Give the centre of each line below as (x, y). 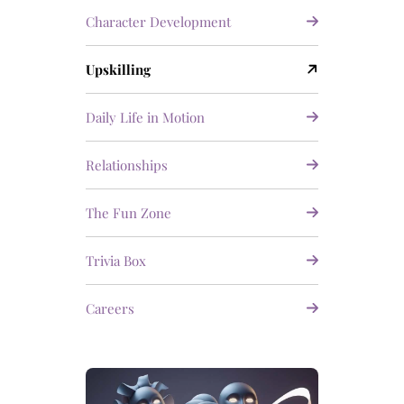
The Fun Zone (128, 213)
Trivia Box (115, 261)
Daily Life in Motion (145, 118)
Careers (110, 309)
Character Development (158, 22)
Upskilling (118, 70)
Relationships (126, 165)
